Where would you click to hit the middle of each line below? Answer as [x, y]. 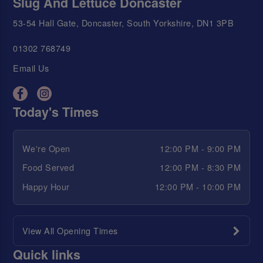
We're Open [46, 148]
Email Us [31, 68]
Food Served [48, 167]
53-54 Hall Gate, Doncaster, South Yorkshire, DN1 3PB [124, 23]
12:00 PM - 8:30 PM [200, 167]
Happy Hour [46, 186]
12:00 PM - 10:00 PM [198, 186]
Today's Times [56, 112]
